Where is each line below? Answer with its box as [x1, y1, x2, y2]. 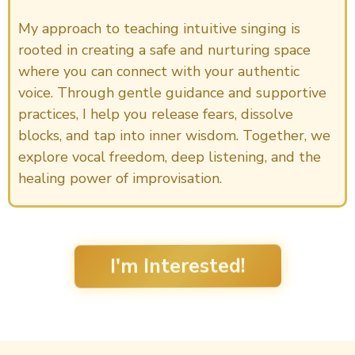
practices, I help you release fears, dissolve [18, 105, 293, 124]
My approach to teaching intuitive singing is [18, 19, 300, 39]
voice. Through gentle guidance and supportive [18, 83, 326, 103]
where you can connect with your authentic [18, 62, 300, 82]
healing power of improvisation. [18, 169, 222, 189]
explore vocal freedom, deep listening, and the [18, 147, 321, 167]
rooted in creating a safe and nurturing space [18, 40, 311, 60]
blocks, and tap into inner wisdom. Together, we [18, 126, 330, 146]
